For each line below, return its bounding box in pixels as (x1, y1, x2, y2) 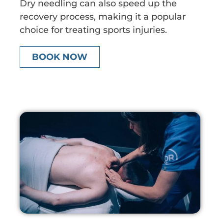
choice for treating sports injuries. (20, 24, 167, 35)
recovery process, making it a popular (20, 11, 186, 22)
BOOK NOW (32, 52, 87, 63)
